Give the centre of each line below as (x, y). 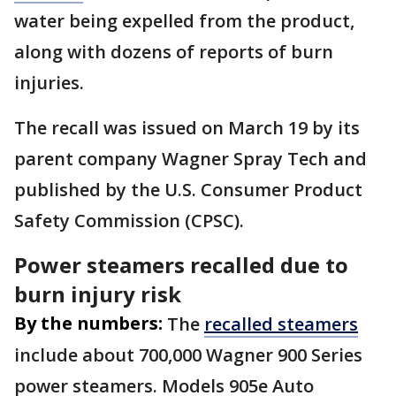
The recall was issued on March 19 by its (187, 128)
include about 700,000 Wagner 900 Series (188, 355)
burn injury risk (98, 294)
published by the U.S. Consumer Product (188, 190)
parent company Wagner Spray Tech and (190, 159)
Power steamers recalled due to (181, 265)
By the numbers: (88, 323)
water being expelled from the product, (184, 21)
